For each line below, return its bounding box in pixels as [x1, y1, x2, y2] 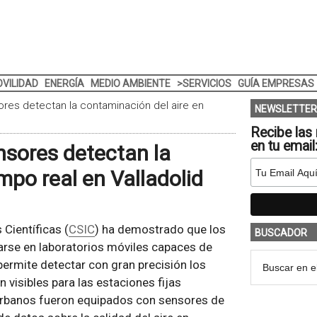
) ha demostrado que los [94, 222, 226, 236]
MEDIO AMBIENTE [90, 78, 171, 89]
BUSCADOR [254, 227, 307, 238]
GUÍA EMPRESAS [237, 78, 314, 89]
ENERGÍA [44, 78, 84, 89]
